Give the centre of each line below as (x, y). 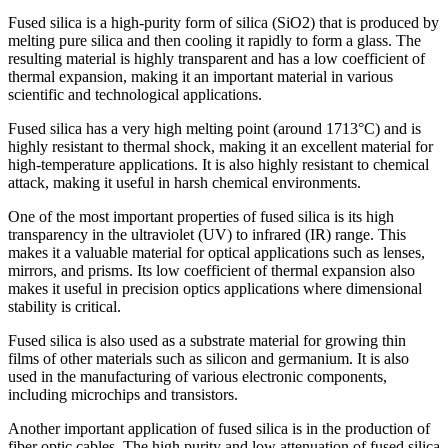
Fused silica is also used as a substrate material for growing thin (207, 340)
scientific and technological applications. (135, 94)
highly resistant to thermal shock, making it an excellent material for (220, 146)
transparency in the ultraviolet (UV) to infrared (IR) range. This (207, 234)
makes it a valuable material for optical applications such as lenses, (216, 252)
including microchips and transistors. (123, 394)
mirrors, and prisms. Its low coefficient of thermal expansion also (211, 270)
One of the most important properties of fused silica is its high (201, 216)
